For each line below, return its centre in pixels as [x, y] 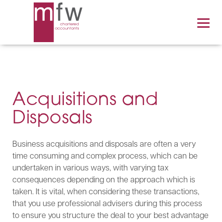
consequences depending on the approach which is [104, 179]
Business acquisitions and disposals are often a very [104, 143]
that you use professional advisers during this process [107, 203]
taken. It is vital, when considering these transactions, [106, 191]
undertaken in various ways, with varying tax [90, 167]
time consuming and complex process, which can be [105, 155]
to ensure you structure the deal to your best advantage [111, 215]
